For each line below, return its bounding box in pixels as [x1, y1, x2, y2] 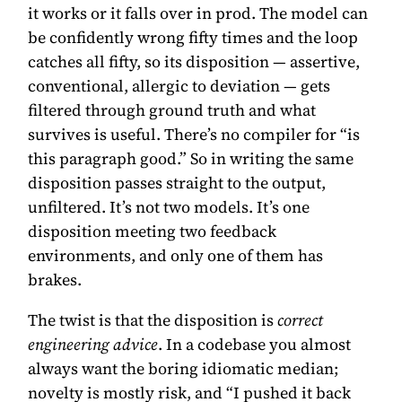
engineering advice [28, 332, 159, 355]
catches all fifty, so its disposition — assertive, [28, 49, 361, 73]
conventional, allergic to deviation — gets [28, 74, 331, 97]
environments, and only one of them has [28, 243, 324, 267]
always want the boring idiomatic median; [28, 356, 339, 380]
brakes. [28, 267, 83, 291]
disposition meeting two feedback [28, 219, 277, 242]
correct [277, 308, 324, 331]
